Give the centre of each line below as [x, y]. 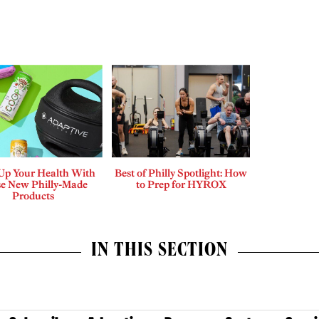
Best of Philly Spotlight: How [181, 173]
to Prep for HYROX [181, 184]
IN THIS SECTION [159, 252]
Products [33, 195]
